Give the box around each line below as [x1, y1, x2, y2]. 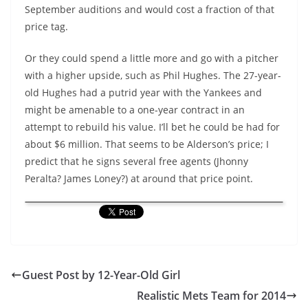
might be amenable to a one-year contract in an [25, 103, 245, 116]
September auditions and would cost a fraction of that [25, 3, 274, 16]
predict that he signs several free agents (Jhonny [25, 155, 248, 168]
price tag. [25, 20, 68, 33]
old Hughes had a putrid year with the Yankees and [25, 86, 262, 99]
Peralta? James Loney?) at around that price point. [25, 172, 253, 185]
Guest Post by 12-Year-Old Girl [22, 267, 180, 283]
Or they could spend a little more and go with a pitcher [25, 52, 278, 65]
